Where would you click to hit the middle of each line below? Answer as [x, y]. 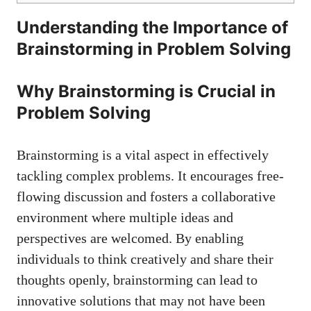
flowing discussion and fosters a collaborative [146, 197]
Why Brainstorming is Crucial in [146, 92]
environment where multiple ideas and [125, 218]
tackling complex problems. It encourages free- [150, 176]
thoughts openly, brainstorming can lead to [137, 280]
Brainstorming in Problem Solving [154, 49]
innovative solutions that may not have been [141, 301]
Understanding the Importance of [152, 28]
